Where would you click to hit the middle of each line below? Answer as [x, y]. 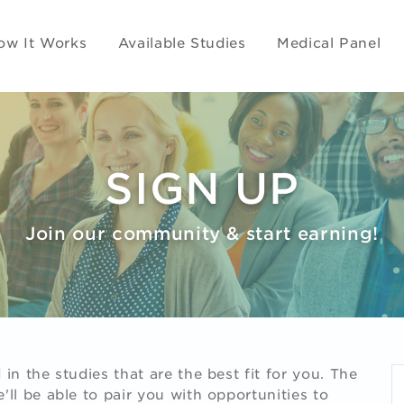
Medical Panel [329, 43]
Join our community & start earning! [202, 233]
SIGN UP [202, 189]
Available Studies [182, 43]
